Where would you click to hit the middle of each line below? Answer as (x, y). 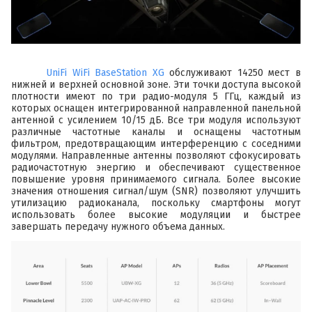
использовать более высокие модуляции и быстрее (156, 214)
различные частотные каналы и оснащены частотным (156, 132)
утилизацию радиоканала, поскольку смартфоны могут (156, 203)
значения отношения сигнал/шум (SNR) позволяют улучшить (156, 191)
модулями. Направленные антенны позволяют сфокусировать (156, 155)
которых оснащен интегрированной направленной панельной (156, 108)
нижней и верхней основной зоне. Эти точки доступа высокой (156, 84)
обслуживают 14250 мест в (233, 72)
